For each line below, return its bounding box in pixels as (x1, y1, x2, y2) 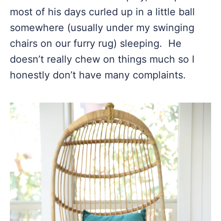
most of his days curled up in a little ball (10, 6, 195, 18)
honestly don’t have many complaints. (10, 69, 186, 81)
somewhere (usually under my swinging (10, 22, 194, 34)
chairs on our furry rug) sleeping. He (10, 37, 182, 49)
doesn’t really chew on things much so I (10, 53, 194, 65)
